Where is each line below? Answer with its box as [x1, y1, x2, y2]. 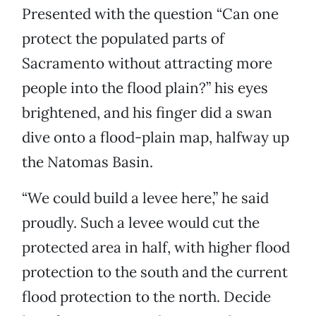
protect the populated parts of [22, 29, 224, 49]
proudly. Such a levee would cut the [22, 213, 260, 233]
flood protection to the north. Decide [22, 287, 271, 307]
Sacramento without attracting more [22, 54, 272, 73]
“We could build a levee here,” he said [22, 188, 269, 208]
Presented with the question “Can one [22, 4, 279, 24]
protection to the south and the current [22, 262, 288, 282]
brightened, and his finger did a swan [22, 103, 272, 123]
